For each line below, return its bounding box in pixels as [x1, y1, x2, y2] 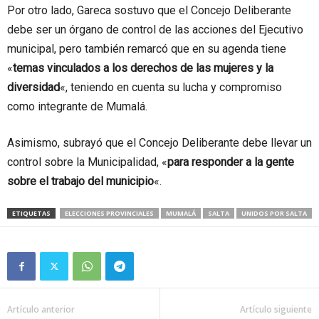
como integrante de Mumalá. [7, 100, 147, 113]
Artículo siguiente [240, 303, 312, 315]
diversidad [7, 80, 60, 94]
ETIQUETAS [12, 209, 51, 218]
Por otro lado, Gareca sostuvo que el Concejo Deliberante [7, 4, 291, 17]
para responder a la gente [167, 155, 294, 169]
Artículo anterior [7, 303, 75, 315]
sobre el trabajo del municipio [7, 174, 154, 188]
